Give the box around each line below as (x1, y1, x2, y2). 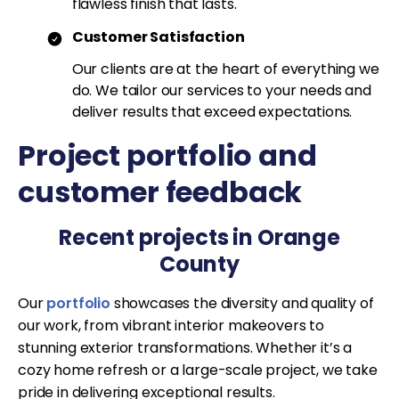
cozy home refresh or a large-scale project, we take (18, 360, 378, 381)
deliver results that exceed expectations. (71, 102, 353, 123)
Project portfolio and (18, 135, 317, 176)
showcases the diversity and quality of (110, 293, 374, 314)
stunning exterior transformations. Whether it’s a (18, 338, 353, 359)
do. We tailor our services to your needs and (71, 80, 371, 102)
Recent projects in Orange (59, 223, 340, 253)
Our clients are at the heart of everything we (71, 59, 379, 80)
